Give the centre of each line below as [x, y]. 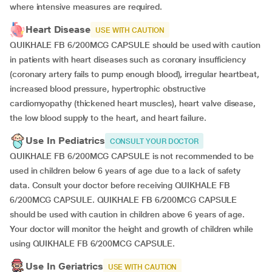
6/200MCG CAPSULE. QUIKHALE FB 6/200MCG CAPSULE [124, 200]
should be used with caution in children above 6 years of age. [127, 214]
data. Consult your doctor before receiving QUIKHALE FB [120, 185]
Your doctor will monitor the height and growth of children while [131, 229]
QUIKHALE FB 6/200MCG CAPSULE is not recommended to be [132, 156]
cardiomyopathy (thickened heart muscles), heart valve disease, [133, 103]
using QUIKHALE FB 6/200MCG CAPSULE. [94, 243]
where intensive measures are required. [87, 7]
